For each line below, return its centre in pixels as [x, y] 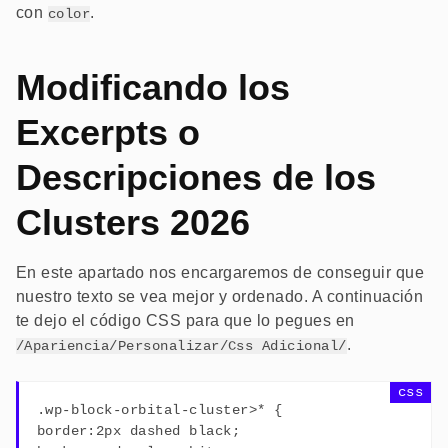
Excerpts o [108, 133]
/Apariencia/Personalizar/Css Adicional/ [181, 346]
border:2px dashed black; [138, 430]
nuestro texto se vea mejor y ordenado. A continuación [220, 297]
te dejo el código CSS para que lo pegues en [185, 321]
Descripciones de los [196, 178]
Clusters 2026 [133, 223]
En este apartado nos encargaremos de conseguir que [220, 273]
